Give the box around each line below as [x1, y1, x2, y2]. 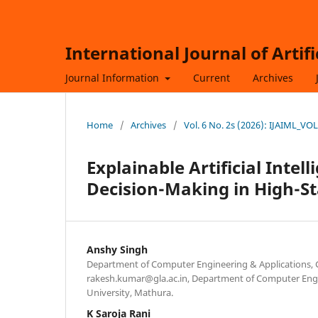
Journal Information [65, 70, 162, 84]
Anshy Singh [87, 242, 148, 256]
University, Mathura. [87, 285, 173, 299]
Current [192, 70, 230, 84]
